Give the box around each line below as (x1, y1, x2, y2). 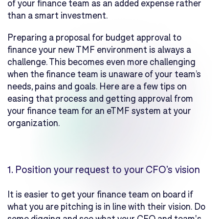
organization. (7, 117, 64, 129)
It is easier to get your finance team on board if (7, 189, 193, 200)
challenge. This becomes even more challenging (7, 56, 196, 67)
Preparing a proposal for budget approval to (7, 32, 181, 43)
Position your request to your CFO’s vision (13, 163, 200, 175)
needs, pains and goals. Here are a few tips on (7, 81, 187, 92)
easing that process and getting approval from (7, 93, 193, 104)
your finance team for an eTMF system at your (7, 105, 191, 116)
